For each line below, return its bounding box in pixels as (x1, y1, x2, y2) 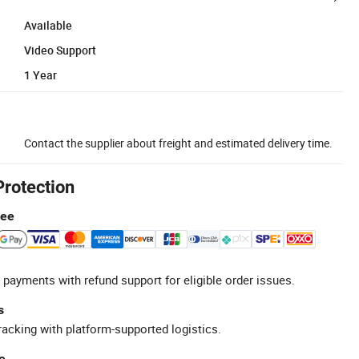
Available (24, 17, 72, 33)
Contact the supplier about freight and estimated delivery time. (24, 135, 333, 151)
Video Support (24, 42, 96, 58)
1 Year (24, 67, 57, 83)
